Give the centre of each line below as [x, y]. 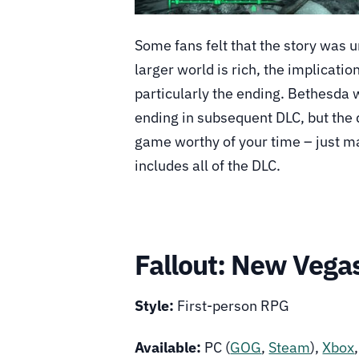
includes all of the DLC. [208, 165]
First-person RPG [232, 306]
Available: [168, 347]
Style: [155, 306]
